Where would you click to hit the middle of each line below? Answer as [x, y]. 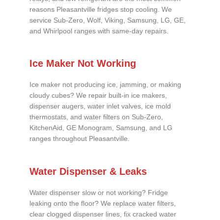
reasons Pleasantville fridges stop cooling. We [101, 9]
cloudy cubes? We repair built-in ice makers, [98, 96]
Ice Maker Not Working [83, 64]
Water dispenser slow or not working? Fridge [99, 193]
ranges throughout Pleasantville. [80, 139]
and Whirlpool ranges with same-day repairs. [99, 31]
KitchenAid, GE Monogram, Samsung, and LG [101, 128]
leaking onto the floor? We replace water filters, [103, 204]
